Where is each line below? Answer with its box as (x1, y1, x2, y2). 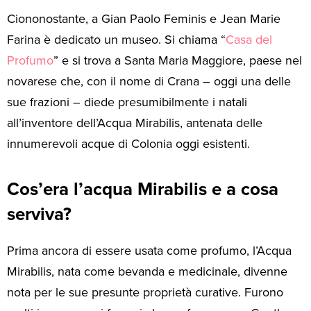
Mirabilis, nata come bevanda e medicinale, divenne (7, 262, 287, 281)
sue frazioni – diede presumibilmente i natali (7, 92, 247, 111)
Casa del (226, 30, 272, 49)
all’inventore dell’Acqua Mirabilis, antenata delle (7, 113, 262, 132)
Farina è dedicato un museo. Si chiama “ (7, 30, 226, 49)
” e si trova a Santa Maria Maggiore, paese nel (53, 51, 302, 69)
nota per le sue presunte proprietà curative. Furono (7, 283, 283, 302)
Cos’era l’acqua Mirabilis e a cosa (7, 176, 278, 203)
